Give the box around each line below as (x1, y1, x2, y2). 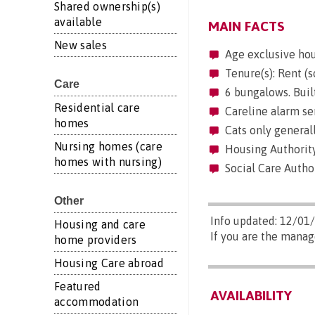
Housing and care (54, 218, 146, 231)
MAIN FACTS (207, 18, 284, 34)
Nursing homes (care (54, 140, 163, 153)
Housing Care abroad (54, 257, 165, 269)
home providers (54, 233, 137, 246)
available (54, 15, 102, 28)
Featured (54, 280, 101, 292)
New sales (54, 39, 107, 51)
